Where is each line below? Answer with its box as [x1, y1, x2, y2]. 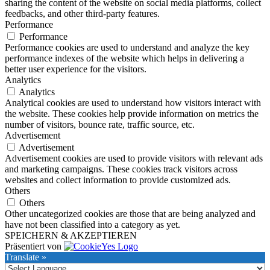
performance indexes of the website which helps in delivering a [5, 53, 244, 64]
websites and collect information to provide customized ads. [5, 175, 231, 186]
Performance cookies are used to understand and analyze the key [5, 42, 250, 53]
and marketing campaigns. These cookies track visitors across [5, 164, 237, 175]
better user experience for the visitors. [5, 64, 146, 75]
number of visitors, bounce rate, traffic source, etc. [5, 119, 195, 130]
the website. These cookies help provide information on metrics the [5, 108, 259, 119]
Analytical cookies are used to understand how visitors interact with [5, 98, 261, 108]
